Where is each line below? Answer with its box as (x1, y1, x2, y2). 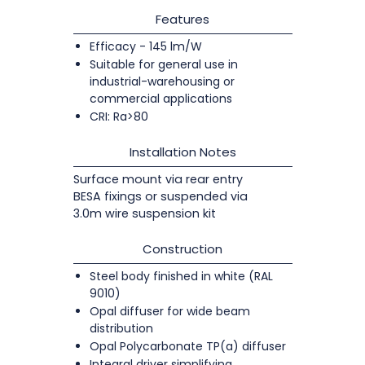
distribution (89, 319, 153, 336)
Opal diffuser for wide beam (89, 302, 250, 319)
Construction (143, 240, 222, 257)
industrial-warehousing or (89, 73, 235, 90)
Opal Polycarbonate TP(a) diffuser (89, 337, 286, 354)
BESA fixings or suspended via (73, 187, 248, 204)
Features (156, 10, 209, 28)
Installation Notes (129, 143, 236, 161)
